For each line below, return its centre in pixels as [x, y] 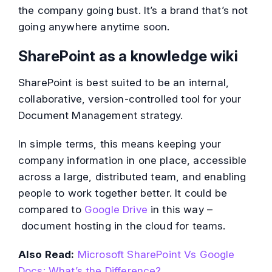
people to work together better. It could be [123, 193]
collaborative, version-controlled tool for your [130, 99]
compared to [51, 210]
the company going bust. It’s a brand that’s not [133, 11]
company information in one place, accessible [133, 161]
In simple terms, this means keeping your [120, 144]
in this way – [180, 210]
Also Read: [46, 255]
